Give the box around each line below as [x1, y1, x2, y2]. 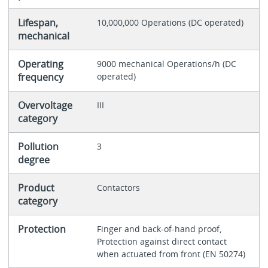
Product [17, 181, 54, 195]
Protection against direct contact [96, 236, 227, 248]
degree [17, 153, 50, 167]
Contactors [96, 182, 140, 194]
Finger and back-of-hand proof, [96, 223, 221, 235]
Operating [17, 57, 63, 71]
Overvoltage [17, 99, 72, 112]
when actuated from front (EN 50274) [96, 248, 245, 260]
